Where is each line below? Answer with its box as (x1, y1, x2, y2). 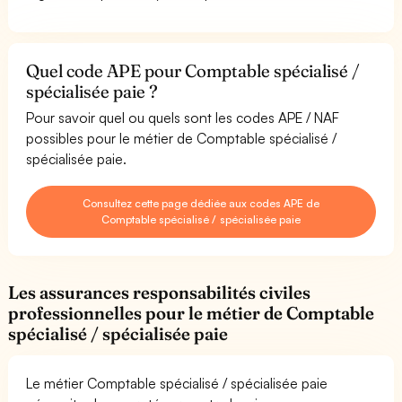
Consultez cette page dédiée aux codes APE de (82, 196, 320, 210)
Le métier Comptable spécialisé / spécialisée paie (26, 373, 328, 392)
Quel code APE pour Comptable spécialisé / (26, 59, 361, 82)
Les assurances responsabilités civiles (8, 281, 311, 303)
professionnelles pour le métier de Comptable (8, 301, 375, 324)
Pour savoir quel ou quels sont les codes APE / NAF (26, 108, 340, 127)
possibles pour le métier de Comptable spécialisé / (26, 128, 337, 147)
